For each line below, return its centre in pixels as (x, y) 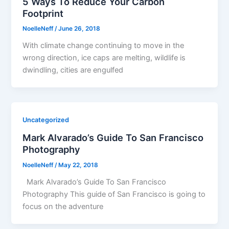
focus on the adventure (63, 206)
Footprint (43, 13)
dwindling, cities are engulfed (73, 70)
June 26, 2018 (79, 29)
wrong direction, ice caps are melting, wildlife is (104, 58)
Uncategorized (46, 120)
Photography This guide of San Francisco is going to (114, 194)
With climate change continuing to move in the (104, 46)
